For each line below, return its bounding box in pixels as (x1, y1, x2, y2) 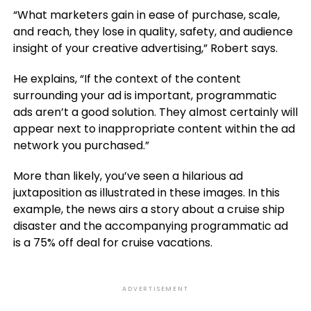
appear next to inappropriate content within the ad (12, 121, 295, 137)
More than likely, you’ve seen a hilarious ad (12, 168, 243, 184)
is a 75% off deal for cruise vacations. (12, 235, 212, 251)
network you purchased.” (12, 137, 149, 153)
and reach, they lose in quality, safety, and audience (12, 24, 293, 40)
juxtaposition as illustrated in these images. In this (12, 185, 280, 201)
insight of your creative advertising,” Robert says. (12, 40, 278, 56)
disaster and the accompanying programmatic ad (12, 218, 288, 234)
